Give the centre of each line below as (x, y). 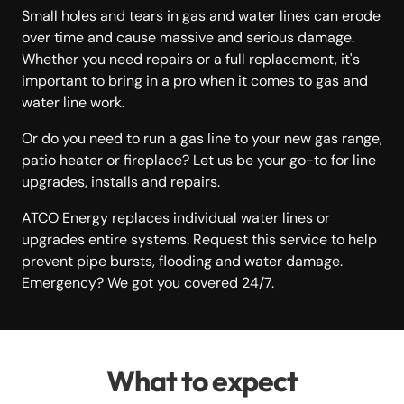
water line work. (73, 102)
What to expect (202, 380)
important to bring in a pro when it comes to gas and (195, 80)
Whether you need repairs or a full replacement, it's (191, 59)
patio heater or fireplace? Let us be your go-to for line (199, 160)
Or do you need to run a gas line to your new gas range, (202, 138)
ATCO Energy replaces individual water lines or (176, 217)
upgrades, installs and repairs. (124, 181)
